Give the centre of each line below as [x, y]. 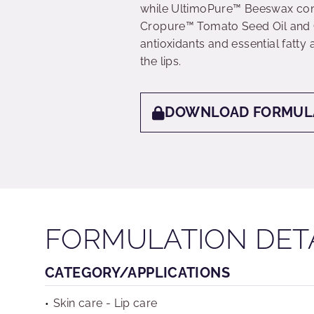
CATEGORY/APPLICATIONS [137, 273]
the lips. [161, 61]
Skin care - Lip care [105, 303]
